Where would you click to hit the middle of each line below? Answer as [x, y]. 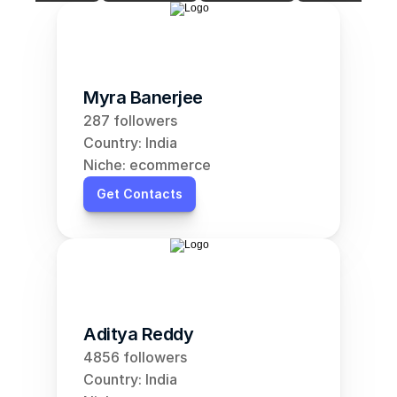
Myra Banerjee [143, 97]
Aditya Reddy [138, 334]
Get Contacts [140, 194]
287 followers [130, 121]
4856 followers [135, 357]
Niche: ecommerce [147, 165]
